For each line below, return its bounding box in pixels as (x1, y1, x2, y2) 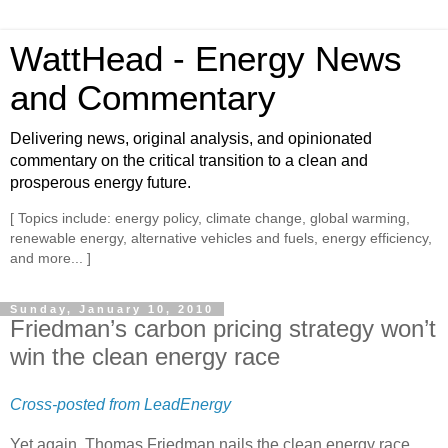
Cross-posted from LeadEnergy (10, 395, 231, 413)
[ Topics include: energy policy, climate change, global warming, (10, 210, 410, 227)
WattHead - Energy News (10, 40, 402, 78)
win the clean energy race (10, 342, 280, 370)
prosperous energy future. (10, 174, 191, 191)
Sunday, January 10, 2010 (10, 302, 214, 315)
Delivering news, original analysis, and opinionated (10, 130, 372, 147)
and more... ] (10, 250, 91, 267)
